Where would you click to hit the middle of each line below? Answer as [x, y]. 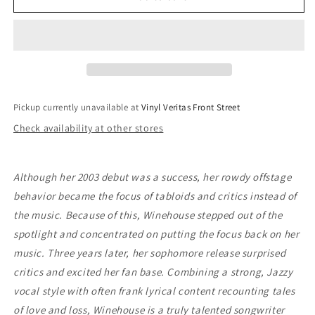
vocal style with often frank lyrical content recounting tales [154, 291]
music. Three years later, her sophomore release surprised [150, 253]
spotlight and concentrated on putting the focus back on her [156, 234]
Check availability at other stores [89, 128]
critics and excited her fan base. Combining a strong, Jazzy [153, 272]
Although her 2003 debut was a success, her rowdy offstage [153, 177]
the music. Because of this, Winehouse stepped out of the [148, 215]
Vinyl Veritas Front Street [191, 107]
